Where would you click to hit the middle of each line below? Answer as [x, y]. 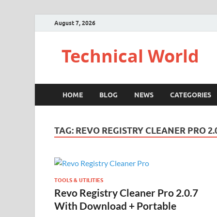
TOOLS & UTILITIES [79, 180]
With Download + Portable [115, 205]
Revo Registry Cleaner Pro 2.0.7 [126, 192]
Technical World [130, 56]
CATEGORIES [191, 95]
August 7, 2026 [75, 23]
